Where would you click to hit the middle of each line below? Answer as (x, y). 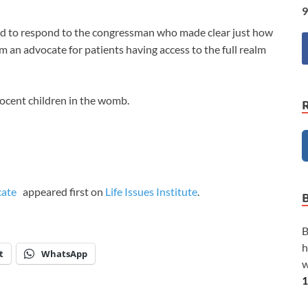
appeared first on (63, 192)
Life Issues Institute (151, 192)
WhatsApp (64, 254)
